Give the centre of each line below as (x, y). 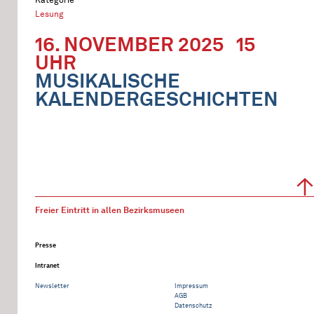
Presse (46, 245)
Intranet (47, 265)
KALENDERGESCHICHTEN (157, 99)
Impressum (191, 286)
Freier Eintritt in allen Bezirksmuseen (110, 210)
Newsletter (52, 286)
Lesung (49, 14)
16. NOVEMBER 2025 (129, 44)
